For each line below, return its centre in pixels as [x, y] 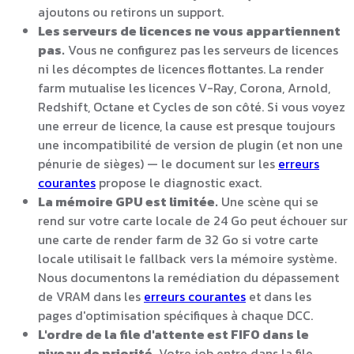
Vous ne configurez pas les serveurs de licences [201, 49]
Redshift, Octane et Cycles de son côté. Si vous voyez [192, 106]
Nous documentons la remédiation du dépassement [188, 277]
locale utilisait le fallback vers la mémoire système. [187, 258]
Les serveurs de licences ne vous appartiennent [189, 30]
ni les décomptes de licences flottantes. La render [181, 68]
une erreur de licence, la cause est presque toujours [186, 125]
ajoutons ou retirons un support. [131, 11]
